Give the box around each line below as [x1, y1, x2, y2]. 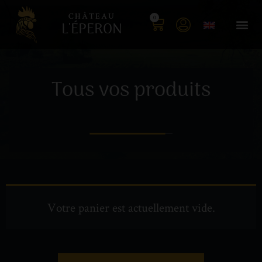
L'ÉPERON [61, 17, 122, 42]
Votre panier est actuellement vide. [47, 199, 215, 215]
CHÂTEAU [68, 12, 115, 21]
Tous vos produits [51, 73, 211, 108]
